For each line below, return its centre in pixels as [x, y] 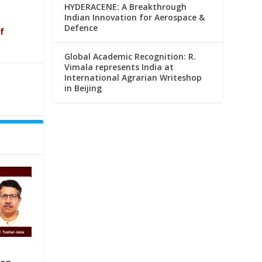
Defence [81, 27]
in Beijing [83, 88]
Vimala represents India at [119, 67]
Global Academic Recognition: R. [130, 56]
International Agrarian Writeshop [133, 77]
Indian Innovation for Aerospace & [135, 17]
